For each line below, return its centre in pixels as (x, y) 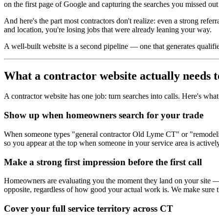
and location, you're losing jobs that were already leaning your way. (108, 29)
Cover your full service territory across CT (88, 209)
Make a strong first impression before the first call (103, 162)
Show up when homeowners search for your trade (104, 115)
